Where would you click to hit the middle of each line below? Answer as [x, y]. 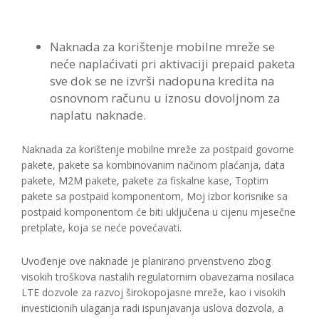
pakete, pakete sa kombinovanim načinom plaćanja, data [153, 165]
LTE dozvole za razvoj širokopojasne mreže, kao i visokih [153, 292]
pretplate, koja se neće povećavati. [101, 228]
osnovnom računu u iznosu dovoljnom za [165, 98]
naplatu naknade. [98, 115]
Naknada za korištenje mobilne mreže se [162, 47]
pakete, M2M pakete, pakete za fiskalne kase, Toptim [145, 181]
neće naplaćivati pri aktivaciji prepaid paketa [172, 64]
